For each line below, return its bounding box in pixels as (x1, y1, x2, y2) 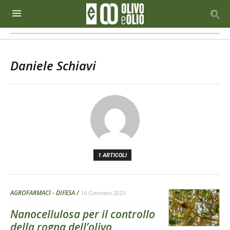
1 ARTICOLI (98, 152, 127, 159)
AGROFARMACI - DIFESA (10, 188, 75, 197)
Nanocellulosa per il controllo (10, 207, 155, 221)
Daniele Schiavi (10, 57, 96, 74)
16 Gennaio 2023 (81, 189, 126, 197)
